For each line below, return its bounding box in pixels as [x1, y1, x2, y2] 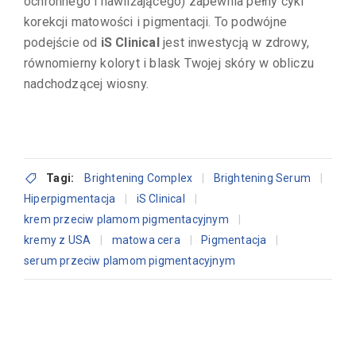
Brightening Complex [84, 171, 193, 184]
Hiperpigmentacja [24, 192, 116, 205]
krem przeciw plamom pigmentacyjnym [24, 212, 229, 226]
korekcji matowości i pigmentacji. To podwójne [24, 14, 287, 29]
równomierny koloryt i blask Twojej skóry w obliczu [24, 55, 315, 71]
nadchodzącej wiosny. [24, 75, 149, 91]
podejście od [24, 34, 101, 50]
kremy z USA [24, 233, 91, 246]
